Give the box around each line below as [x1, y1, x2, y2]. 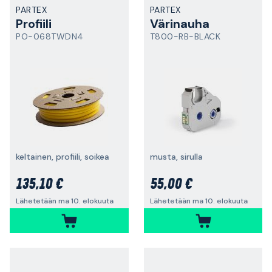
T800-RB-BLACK [149, 31, 220, 42]
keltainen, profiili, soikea [16, 151, 109, 162]
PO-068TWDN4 [16, 31, 84, 42]
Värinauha [149, 16, 209, 32]
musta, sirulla [149, 151, 203, 162]
